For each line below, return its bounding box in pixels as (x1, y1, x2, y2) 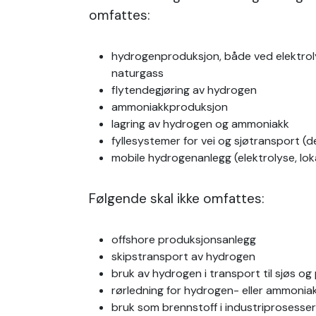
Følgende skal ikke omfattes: (89, 190, 272, 207)
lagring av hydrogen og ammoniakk (111, 116, 289, 131)
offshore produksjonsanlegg (111, 232, 256, 247)
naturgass (111, 66, 164, 80)
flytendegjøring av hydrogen (111, 83, 257, 97)
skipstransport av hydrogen (111, 249, 255, 264)
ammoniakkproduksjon (111, 99, 228, 114)
